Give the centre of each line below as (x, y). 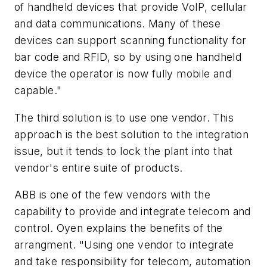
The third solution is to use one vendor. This (124, 117)
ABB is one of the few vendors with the (113, 195)
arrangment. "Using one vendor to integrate (124, 245)
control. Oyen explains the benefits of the (119, 228)
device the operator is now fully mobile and (123, 74)
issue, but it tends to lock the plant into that (124, 151)
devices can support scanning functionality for (131, 41)
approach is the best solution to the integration (132, 134)
